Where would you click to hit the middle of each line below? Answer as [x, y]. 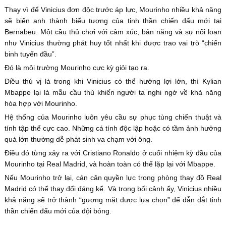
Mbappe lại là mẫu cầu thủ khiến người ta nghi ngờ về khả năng [113, 92]
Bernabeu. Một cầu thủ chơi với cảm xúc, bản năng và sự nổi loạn [113, 32]
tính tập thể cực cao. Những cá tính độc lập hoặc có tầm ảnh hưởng [113, 128]
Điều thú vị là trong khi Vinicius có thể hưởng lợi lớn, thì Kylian [113, 81]
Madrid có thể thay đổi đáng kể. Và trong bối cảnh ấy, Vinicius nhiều [113, 188]
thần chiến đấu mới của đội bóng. [58, 211]
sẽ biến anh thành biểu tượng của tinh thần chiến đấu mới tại [113, 20]
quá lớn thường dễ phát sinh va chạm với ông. [78, 139]
